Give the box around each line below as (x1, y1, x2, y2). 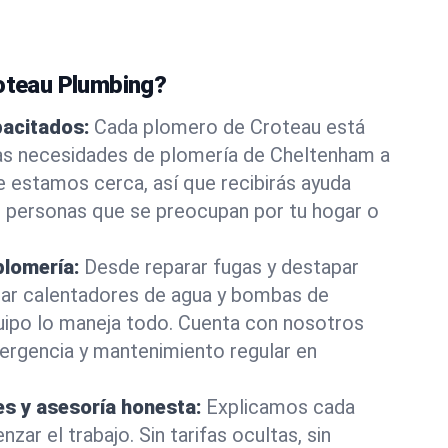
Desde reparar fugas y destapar (84, 255, 359, 279)
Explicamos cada (206, 395, 355, 419)
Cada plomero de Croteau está (94, 115, 365, 139)
